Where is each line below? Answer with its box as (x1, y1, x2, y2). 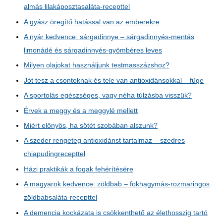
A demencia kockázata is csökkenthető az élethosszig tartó (24, 209, 208, 217)
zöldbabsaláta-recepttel (24, 194, 97, 202)
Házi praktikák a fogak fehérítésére (24, 165, 133, 173)
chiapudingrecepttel (24, 150, 85, 158)
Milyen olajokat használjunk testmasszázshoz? (24, 61, 169, 69)
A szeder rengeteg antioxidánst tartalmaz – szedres (24, 137, 185, 145)
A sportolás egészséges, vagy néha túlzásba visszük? (24, 92, 192, 100)
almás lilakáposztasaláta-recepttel (24, 3, 130, 11)
